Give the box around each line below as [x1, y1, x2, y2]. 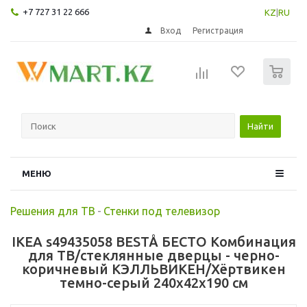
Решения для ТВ [10, 204, 95, 217]
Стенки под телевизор [103, 204, 220, 217]
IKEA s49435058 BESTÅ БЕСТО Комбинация [11, 233, 296, 249]
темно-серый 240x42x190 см [59, 274, 248, 291]
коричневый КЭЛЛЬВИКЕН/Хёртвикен [21, 260, 286, 277]
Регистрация [193, 25, 244, 35]
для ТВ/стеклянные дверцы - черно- [27, 247, 280, 263]
